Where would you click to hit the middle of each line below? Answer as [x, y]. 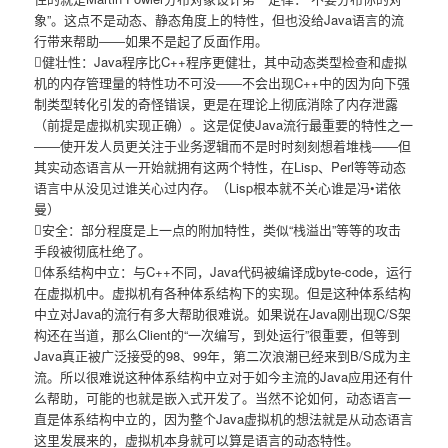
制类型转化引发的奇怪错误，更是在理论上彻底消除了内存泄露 [216, 104]
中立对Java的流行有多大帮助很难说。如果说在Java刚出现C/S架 [223, 314]
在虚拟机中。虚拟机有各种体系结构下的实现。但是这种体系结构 [223, 293]
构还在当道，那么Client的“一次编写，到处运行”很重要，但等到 [217, 335]
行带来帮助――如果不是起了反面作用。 [151, 41]
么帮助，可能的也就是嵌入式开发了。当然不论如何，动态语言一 [223, 398]
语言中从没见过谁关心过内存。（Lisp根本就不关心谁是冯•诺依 [218, 188]
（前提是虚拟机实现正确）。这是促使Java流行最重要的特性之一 [224, 125]
